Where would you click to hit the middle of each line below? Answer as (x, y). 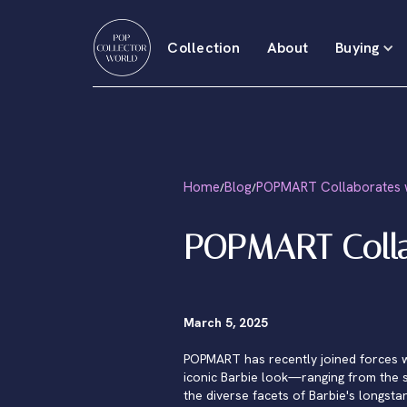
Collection (203, 47)
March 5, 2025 (226, 323)
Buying (358, 47)
